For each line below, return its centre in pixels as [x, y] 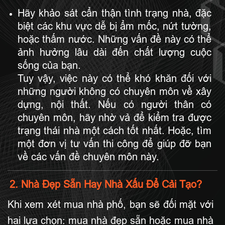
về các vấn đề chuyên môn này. [88, 156]
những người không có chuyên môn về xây [115, 91]
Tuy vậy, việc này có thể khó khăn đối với [115, 78]
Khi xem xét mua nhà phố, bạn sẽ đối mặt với [110, 204]
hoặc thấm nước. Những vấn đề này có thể [115, 39]
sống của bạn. [49, 65]
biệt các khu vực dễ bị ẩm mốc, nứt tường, [115, 26]
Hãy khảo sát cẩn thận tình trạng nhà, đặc [115, 13]
